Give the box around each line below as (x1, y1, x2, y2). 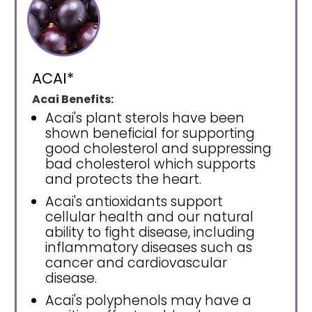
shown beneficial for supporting (45, 124, 255, 143)
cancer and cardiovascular (45, 253, 227, 273)
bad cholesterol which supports (45, 155, 256, 174)
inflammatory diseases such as (45, 238, 252, 258)
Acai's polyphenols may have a (45, 291, 251, 311)
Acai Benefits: (32, 91, 114, 108)
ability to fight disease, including (45, 223, 255, 242)
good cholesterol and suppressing (45, 139, 272, 159)
